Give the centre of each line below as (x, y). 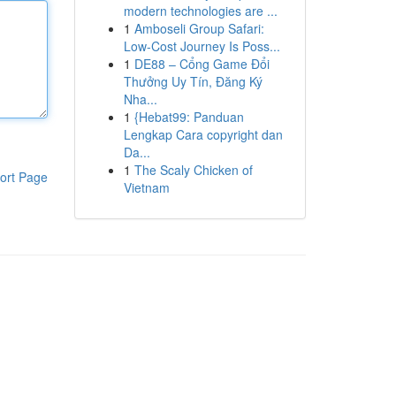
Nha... (140, 99)
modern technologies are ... (200, 11)
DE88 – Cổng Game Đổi (202, 64)
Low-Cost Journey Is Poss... (202, 46)
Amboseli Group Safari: (199, 28)
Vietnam (146, 187)
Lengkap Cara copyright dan (203, 134)
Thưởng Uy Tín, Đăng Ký (193, 81)
